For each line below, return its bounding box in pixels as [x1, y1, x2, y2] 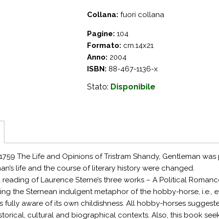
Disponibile [110, 82, 155, 91]
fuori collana [118, 10, 164, 19]
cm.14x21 [121, 41, 153, 50]
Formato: [87, 41, 121, 50]
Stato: [87, 82, 110, 91]
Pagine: [87, 29, 115, 38]
